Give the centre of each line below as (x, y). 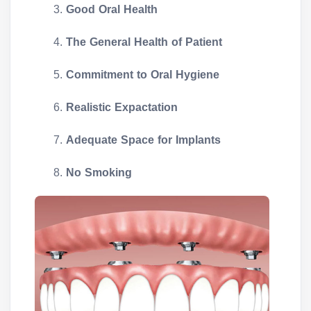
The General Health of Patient (144, 42)
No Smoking (99, 173)
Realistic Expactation (122, 108)
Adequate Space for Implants (143, 140)
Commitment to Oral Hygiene (143, 75)
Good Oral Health (112, 10)
